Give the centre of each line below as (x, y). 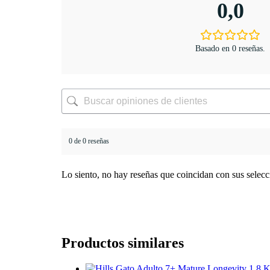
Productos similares (123, 243)
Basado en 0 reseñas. (231, 48)
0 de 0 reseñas (89, 141)
